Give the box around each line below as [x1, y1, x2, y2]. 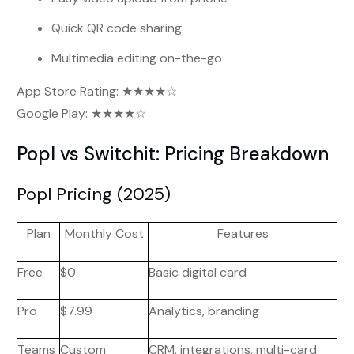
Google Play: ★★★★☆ [17, 104, 146, 122]
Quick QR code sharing [51, 19, 182, 36]
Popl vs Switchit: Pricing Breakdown [17, 141, 329, 166]
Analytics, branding [149, 302, 259, 319]
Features [217, 224, 269, 242]
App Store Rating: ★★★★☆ [17, 82, 177, 100]
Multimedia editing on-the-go [51, 49, 222, 66]
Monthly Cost [64, 224, 144, 242]
